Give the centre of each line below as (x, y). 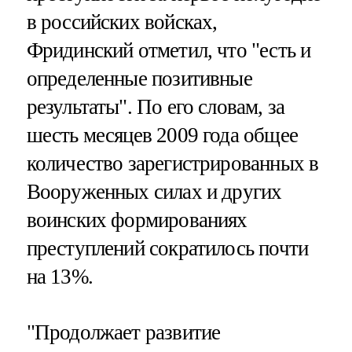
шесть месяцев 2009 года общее (162, 136)
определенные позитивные (139, 79)
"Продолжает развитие (123, 333)
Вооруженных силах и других (154, 192)
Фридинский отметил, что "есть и (169, 51)
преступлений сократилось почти (167, 249)
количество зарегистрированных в (172, 164)
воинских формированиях (137, 220)
